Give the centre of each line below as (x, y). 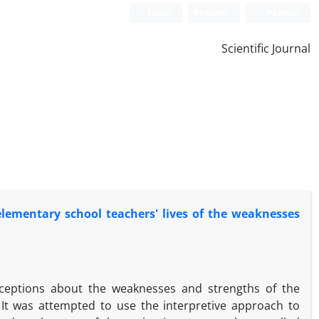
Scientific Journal (266, 48)
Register (211, 12)
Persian (282, 12)
